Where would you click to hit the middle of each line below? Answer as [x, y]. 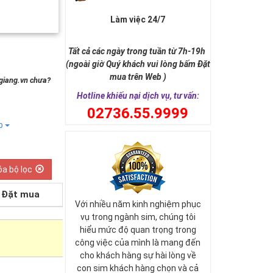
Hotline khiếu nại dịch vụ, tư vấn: [138, 96]
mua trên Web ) [138, 77]
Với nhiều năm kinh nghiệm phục [138, 204]
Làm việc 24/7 [138, 19]
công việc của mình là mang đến [138, 243]
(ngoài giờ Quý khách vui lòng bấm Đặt [138, 64]
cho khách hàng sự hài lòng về [138, 255]
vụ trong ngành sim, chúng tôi [138, 217]
